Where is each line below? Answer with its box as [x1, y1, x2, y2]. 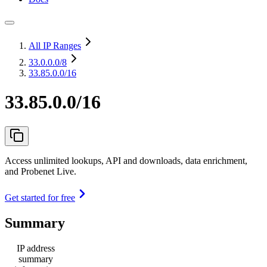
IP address [17, 243, 55, 253]
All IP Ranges [29, 41, 81, 51]
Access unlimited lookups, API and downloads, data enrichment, [5, 155, 247, 166]
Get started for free [5, 192, 75, 203]
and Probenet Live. [5, 166, 76, 176]
